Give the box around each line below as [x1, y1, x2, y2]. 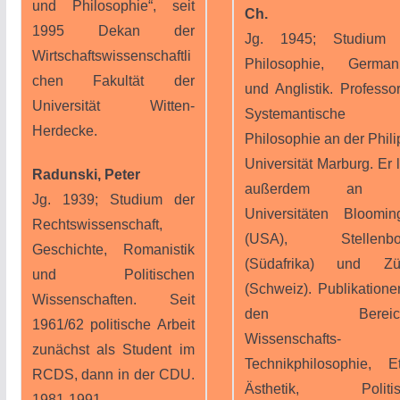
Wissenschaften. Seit [31, 292, 195, 307]
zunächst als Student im [31, 342, 195, 357]
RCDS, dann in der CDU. [31, 367, 195, 382]
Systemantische [244, 106, 346, 121]
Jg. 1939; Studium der [31, 192, 195, 207]
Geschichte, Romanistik [31, 242, 195, 257]
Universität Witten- [31, 98, 195, 113]
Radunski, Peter [31, 167, 140, 182]
